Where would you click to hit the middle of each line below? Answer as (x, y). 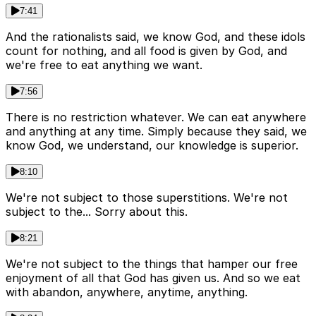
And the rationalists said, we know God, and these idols (156, 37)
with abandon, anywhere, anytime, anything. (127, 292)
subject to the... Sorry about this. (97, 212)
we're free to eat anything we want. (104, 65)
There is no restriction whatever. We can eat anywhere (156, 117)
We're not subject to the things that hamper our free (152, 264)
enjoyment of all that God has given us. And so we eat (153, 278)
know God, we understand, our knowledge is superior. (152, 146)
